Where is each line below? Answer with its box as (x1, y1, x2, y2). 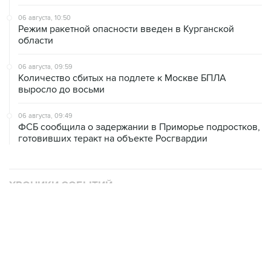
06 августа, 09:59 (18, 63, 73, 71)
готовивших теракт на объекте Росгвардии (18, 132, 207, 145)
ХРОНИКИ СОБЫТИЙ (9, 180, 113, 192)
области (18, 34, 53, 47)
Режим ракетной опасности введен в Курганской (18, 23, 234, 36)
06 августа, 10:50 (18, 14, 71, 22)
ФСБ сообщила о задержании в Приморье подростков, (18, 121, 260, 134)
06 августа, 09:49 (18, 112, 73, 120)
